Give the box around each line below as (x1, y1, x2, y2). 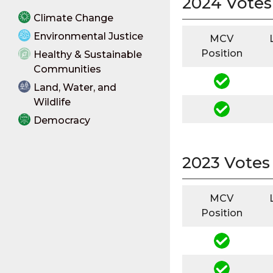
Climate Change (34, 12, 113, 24)
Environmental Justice (34, 30, 143, 42)
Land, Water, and (34, 82, 116, 93)
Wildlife (34, 96, 71, 108)
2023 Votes (182, 153, 270, 172)
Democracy (34, 115, 90, 126)
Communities (34, 63, 101, 75)
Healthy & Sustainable (34, 49, 142, 60)
